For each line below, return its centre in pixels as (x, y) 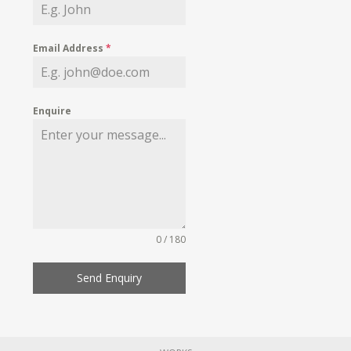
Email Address (70, 48)
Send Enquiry (110, 277)
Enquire (52, 110)
